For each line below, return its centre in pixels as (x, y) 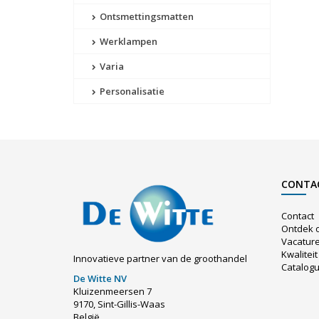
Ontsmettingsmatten (146, 17)
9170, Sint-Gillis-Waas (119, 304)
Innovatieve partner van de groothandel (160, 258)
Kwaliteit (299, 255)
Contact (298, 216)
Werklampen (127, 42)
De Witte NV (100, 278)
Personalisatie (131, 91)
